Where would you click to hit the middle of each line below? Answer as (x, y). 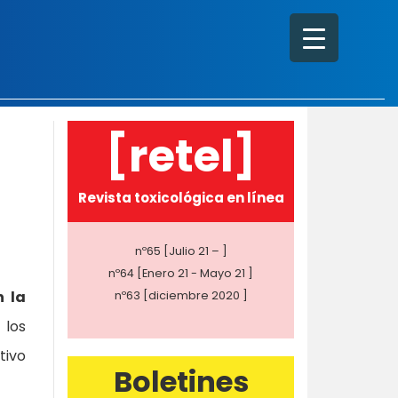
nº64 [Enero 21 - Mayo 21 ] (181, 273)
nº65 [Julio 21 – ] (181, 251)
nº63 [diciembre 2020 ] (181, 295)
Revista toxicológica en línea (181, 198)
